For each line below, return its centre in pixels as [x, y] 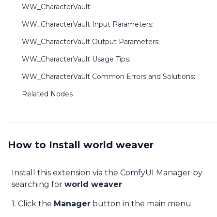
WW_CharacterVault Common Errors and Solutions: [108, 77]
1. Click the [33, 204]
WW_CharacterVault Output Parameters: [91, 42]
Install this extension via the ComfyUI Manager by [107, 173]
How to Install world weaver [81, 145]
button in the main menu [141, 204]
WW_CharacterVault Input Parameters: [88, 24]
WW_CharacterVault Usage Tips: [76, 59]
